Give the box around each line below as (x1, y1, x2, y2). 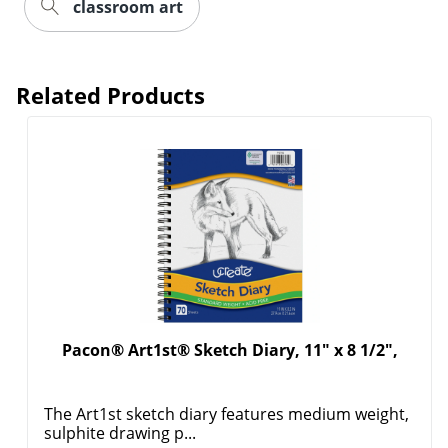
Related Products (16, 79, 205, 110)
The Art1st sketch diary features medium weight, (44, 402, 410, 425)
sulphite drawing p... (44, 421, 197, 444)
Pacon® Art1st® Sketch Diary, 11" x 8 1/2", (61, 338, 398, 361)
